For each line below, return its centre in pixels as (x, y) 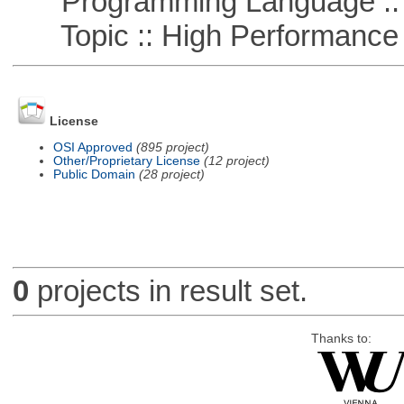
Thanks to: (341, 338)
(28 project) (171, 174)
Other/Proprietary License (126, 161)
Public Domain (94, 174)
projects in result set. (168, 291)
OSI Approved (92, 147)
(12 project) (236, 161)
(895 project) (172, 147)
